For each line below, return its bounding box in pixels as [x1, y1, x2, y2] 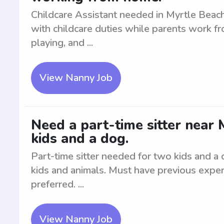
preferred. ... [31, 177, 84, 191]
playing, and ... [31, 36, 93, 49]
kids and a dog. [31, 129, 128, 148]
